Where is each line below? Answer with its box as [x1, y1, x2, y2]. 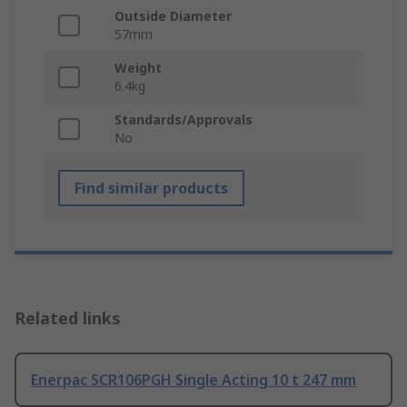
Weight [114, 59, 162, 77]
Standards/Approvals [114, 111, 253, 129]
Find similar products [74, 178, 228, 199]
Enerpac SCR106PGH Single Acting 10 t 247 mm [31, 370, 356, 391]
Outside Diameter [114, 7, 232, 25]
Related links [15, 307, 121, 330]
